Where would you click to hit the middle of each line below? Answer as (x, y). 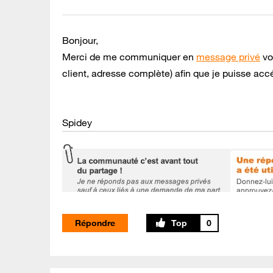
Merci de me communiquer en (129, 56)
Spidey (77, 122)
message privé (228, 56)
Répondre (95, 223)
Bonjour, (80, 40)
